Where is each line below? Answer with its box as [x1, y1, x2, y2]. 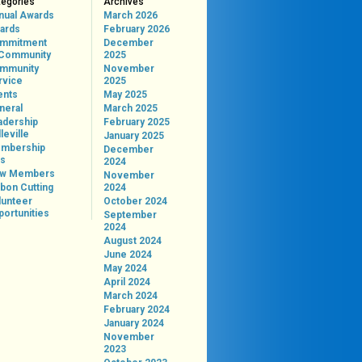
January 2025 [103, 130, 164, 141]
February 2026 [103, 23, 170, 35]
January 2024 [103, 318, 164, 329]
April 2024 [103, 276, 150, 288]
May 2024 [103, 263, 147, 274]
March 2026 [103, 10, 158, 21]
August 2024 [103, 235, 162, 246]
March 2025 [103, 103, 158, 114]
